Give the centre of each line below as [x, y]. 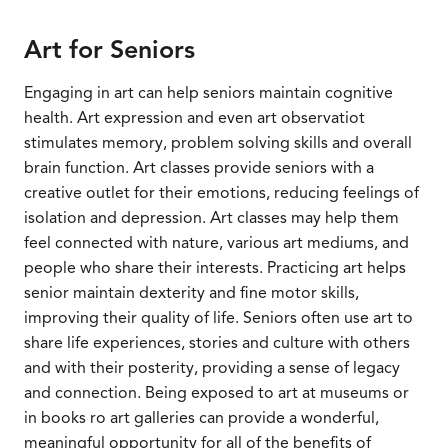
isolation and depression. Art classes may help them [211, 217]
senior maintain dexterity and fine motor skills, [191, 292]
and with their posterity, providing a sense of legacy [212, 367]
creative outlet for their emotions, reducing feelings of [221, 192]
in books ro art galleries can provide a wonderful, [201, 417]
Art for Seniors [109, 50]
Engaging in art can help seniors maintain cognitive [208, 92]
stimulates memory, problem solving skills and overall [218, 142]
